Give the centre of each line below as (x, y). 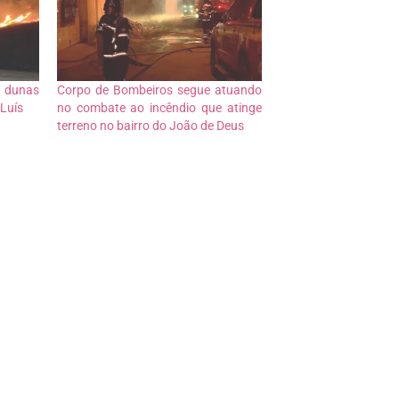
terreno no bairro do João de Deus (150, 126)
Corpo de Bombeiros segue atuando (159, 90)
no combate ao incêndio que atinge (159, 108)
